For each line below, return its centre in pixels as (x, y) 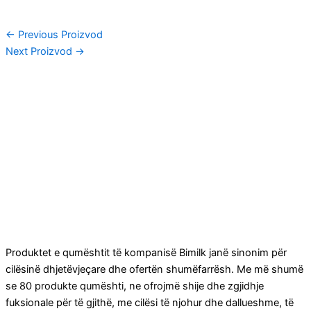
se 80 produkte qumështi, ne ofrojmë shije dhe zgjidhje (135, 286)
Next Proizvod (40, 52)
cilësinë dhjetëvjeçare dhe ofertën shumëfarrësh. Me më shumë (154, 270)
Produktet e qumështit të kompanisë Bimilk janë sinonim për (146, 253)
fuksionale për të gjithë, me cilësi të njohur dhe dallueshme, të (150, 303)
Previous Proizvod (59, 35)
